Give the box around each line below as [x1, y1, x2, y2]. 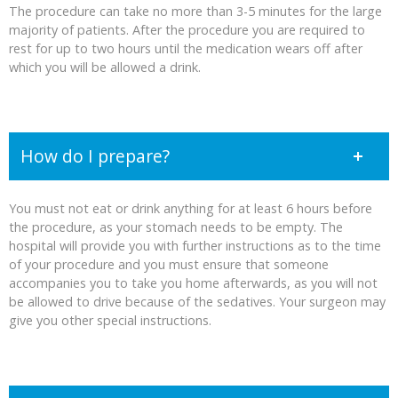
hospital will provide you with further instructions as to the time [9, 237, 381, 255]
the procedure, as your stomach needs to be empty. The [9, 219, 343, 236]
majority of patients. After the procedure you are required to [9, 20, 365, 38]
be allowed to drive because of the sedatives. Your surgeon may [9, 293, 386, 311]
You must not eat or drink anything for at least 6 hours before [9, 200, 372, 218]
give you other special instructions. [9, 312, 211, 330]
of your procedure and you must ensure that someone [9, 256, 329, 274]
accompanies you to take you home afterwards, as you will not [9, 275, 378, 292]
